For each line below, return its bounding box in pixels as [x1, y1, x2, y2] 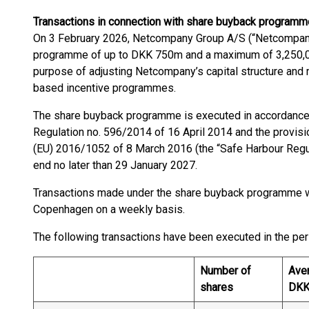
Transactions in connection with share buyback [33, 15, 259, 28]
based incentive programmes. [33, 81, 176, 94]
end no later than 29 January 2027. [33, 159, 197, 172]
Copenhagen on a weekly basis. [33, 203, 185, 216]
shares [200, 281, 233, 294]
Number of [200, 264, 251, 277]
